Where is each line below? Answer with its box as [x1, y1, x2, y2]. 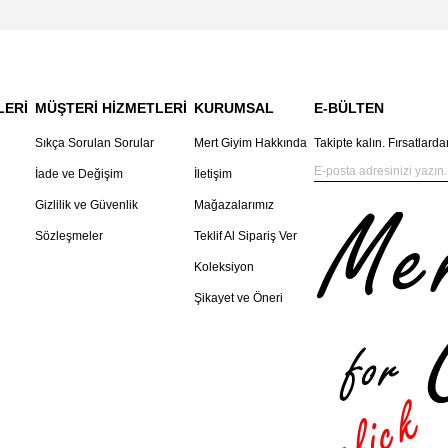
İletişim [194, 167, 232, 182]
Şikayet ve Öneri [194, 291, 283, 306]
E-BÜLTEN [314, 100, 384, 117]
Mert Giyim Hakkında [194, 136, 307, 151]
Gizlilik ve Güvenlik [35, 198, 138, 213]
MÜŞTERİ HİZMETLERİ [35, 100, 187, 117]
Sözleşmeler [35, 229, 103, 244]
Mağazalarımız [194, 198, 274, 213]
